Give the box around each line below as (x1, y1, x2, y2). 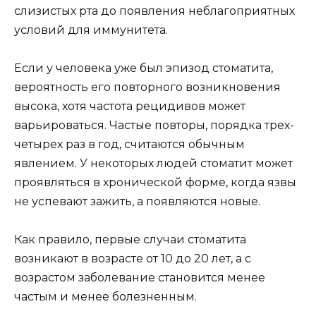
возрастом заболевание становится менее (14, 271, 265, 285)
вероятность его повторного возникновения (14, 80, 281, 94)
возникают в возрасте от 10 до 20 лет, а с (14, 252, 251, 266)
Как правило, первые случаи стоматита (14, 233, 246, 247)
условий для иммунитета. (14, 23, 168, 37)
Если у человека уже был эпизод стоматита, (14, 61, 273, 75)
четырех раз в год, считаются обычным (14, 137, 245, 151)
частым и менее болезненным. (14, 290, 197, 304)
